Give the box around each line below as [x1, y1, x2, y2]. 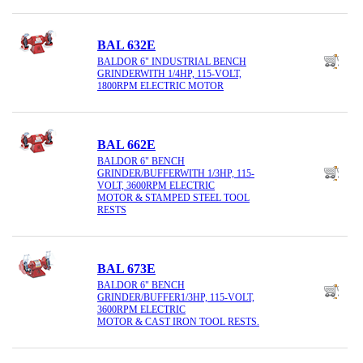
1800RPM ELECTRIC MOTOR [97, 79, 224, 92]
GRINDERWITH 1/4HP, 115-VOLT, [97, 67, 241, 79]
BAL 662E [97, 138, 156, 152]
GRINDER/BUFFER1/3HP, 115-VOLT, [97, 291, 254, 303]
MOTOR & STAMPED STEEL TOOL [97, 191, 250, 203]
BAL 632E [97, 38, 156, 53]
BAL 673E [97, 262, 156, 276]
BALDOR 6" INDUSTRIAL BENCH [97, 55, 246, 67]
